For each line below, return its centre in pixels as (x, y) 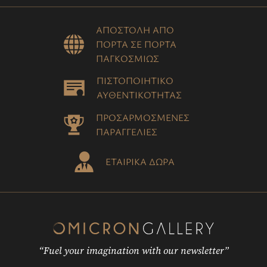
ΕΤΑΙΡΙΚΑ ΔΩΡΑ (140, 162)
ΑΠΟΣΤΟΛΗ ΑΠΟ (135, 30)
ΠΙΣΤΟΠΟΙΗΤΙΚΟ (135, 80)
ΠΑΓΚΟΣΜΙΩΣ (127, 58)
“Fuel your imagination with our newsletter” (133, 250)
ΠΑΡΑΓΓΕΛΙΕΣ (126, 132)
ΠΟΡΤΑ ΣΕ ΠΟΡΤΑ (136, 44)
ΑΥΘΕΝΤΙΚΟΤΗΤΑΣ (139, 95)
